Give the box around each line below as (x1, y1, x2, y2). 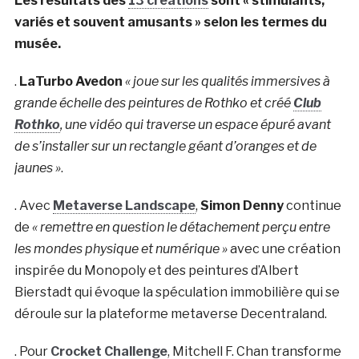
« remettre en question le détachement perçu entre (31, 220, 330, 236)
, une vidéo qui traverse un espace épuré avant (59, 117, 331, 133)
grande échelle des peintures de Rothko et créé (14, 95, 293, 111)
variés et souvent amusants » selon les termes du (14, 14, 327, 30)
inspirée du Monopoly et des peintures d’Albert (14, 263, 299, 279)
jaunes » (14, 160, 61, 176)
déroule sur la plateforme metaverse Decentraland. (14, 306, 327, 322)
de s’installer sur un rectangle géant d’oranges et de (14, 139, 317, 155)
